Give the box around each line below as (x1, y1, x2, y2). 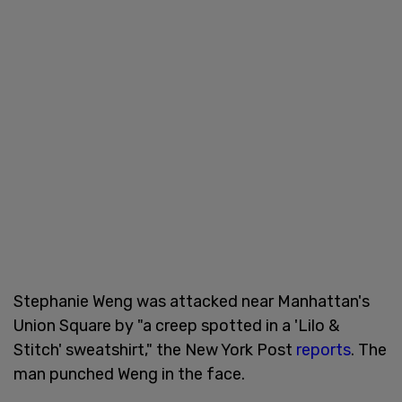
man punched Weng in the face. (13, 363, 245, 384)
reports (296, 339, 351, 360)
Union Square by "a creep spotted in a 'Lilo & (13, 315, 339, 336)
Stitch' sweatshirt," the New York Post (13, 339, 296, 360)
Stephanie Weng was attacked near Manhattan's (13, 291, 370, 311)
